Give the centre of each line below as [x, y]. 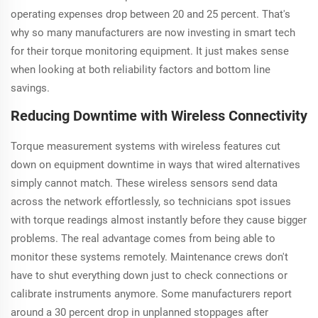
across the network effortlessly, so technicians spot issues [151, 202]
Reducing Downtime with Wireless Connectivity [159, 116]
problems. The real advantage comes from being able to [143, 239]
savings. [30, 88]
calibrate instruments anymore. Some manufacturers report [151, 294]
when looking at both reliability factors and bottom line [141, 70]
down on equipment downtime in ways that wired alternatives [155, 165]
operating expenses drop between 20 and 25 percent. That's [150, 15]
